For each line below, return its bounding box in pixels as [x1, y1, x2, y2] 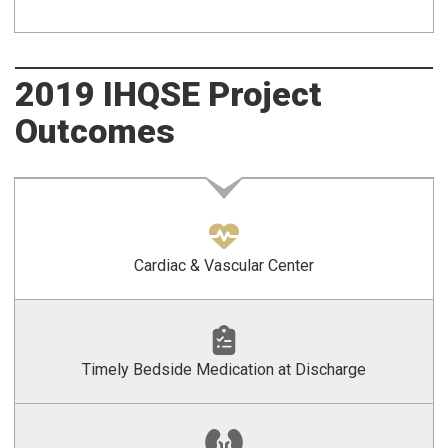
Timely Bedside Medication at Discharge [82, 360, 366, 379]
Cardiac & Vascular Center [134, 256, 314, 275]
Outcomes [15, 111, 175, 151]
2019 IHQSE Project [15, 74, 322, 114]
